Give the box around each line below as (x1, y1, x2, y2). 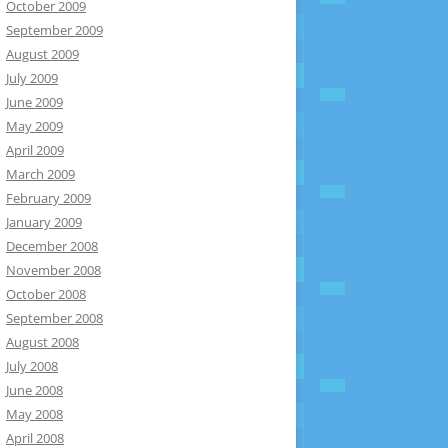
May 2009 (6, 117, 63, 135)
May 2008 (6, 405, 63, 423)
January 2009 (6, 213, 82, 231)
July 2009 (6, 69, 58, 87)
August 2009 (6, 45, 79, 63)
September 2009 (6, 21, 103, 39)
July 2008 (6, 357, 58, 375)
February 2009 (6, 189, 91, 207)
